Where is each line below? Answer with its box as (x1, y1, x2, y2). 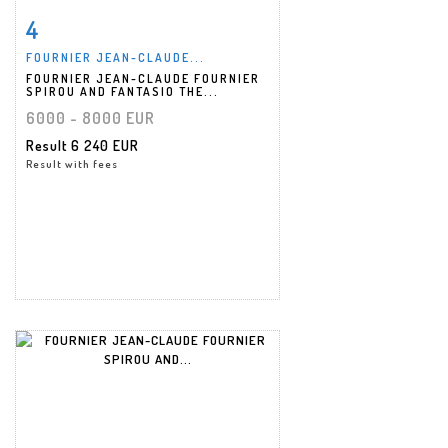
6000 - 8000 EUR (26, 107, 155, 128)
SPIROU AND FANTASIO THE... (26, 83, 219, 99)
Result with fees (26, 156, 118, 171)
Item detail (52, 16, 127, 33)
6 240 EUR (71, 136, 139, 154)
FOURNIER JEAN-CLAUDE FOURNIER (26, 70, 260, 86)
